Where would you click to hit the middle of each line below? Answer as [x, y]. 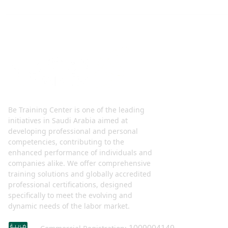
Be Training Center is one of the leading [76, 109]
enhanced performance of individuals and [80, 152]
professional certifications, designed [70, 184]
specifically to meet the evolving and [70, 195]
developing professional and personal [73, 131]
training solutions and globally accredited [80, 174]
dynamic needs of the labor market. [69, 206]
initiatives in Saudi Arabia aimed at [68, 120]
